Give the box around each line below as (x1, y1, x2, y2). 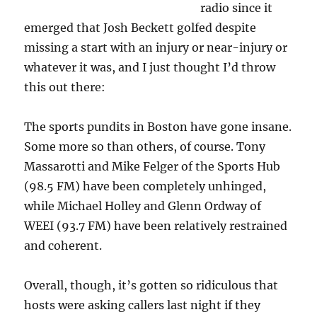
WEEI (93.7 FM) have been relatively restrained (24, 219, 288, 233)
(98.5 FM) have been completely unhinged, (24, 179, 267, 193)
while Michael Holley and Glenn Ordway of (24, 199, 262, 213)
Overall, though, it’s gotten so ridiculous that (24, 278, 279, 292)
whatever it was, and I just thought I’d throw (24, 60, 276, 74)
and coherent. (24, 238, 103, 253)
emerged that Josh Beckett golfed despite (24, 21, 257, 35)
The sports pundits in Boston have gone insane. (24, 120, 292, 134)
